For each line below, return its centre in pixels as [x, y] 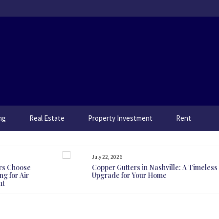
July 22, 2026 [107, 157]
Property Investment [120, 118]
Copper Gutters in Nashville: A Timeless [155, 167]
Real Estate [47, 118]
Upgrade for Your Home [130, 175]
